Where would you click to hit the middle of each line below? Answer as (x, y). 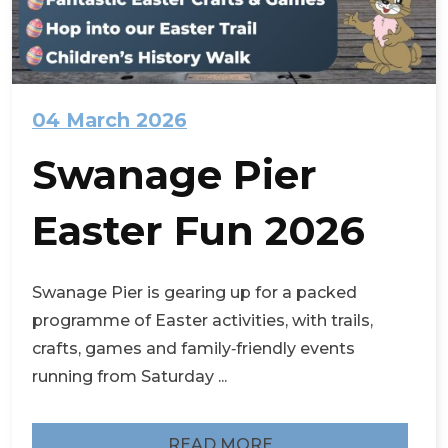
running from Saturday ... (129, 376)
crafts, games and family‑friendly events (193, 348)
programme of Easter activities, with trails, (202, 320)
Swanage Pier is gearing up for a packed (194, 292)
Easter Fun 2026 (198, 230)
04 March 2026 (109, 119)
